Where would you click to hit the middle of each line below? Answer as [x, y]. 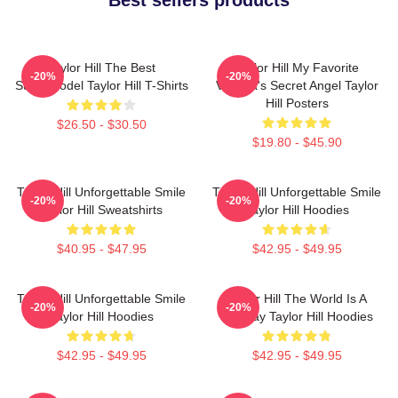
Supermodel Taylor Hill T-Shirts [101, 85]
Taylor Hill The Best [101, 67]
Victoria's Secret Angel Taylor [297, 85]
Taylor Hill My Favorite [297, 67]
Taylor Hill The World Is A [297, 298]
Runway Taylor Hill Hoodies [297, 316]
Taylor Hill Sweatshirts [101, 209]
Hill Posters [297, 103]
